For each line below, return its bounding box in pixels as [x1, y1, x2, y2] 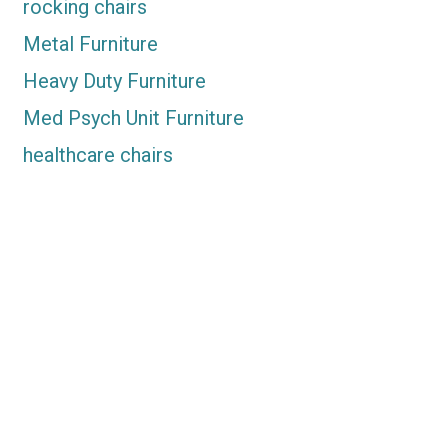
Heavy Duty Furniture [22, 69, 206, 94]
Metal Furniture [22, 32, 158, 57]
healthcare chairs [22, 143, 173, 168]
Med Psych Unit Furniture [22, 106, 244, 131]
